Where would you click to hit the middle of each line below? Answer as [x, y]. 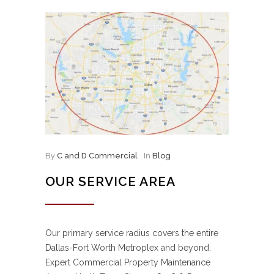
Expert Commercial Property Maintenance [128, 263]
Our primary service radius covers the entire [132, 233]
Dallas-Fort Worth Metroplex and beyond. [128, 248]
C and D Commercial [97, 156]
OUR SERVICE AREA [110, 182]
